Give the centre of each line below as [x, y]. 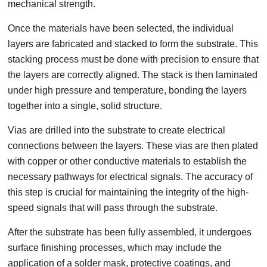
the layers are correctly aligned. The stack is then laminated [133, 75]
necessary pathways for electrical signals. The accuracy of [131, 177]
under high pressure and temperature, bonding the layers [128, 90]
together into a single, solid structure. [85, 106]
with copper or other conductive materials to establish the [128, 161]
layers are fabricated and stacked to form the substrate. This [133, 44]
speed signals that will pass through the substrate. [113, 208]
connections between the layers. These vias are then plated [133, 146]
